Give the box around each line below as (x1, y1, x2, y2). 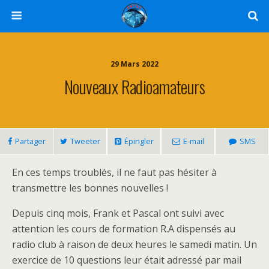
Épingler (124, 136, 154, 147)
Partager (14, 136, 46, 147)
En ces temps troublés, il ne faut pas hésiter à (12, 166, 217, 179)
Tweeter (70, 136, 100, 147)
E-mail (183, 136, 204, 147)
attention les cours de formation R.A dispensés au (12, 222, 235, 235)
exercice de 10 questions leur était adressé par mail (12, 253, 241, 267)
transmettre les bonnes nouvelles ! (12, 181, 168, 195)
